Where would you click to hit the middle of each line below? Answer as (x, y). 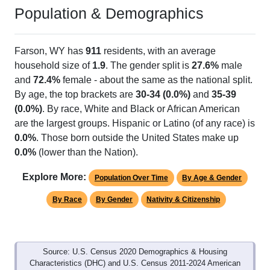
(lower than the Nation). (87, 152)
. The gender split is (149, 66)
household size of (53, 66)
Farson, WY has (50, 51)
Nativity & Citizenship (184, 200)
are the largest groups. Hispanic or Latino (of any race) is (135, 124)
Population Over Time (131, 178)
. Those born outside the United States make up (137, 138)
